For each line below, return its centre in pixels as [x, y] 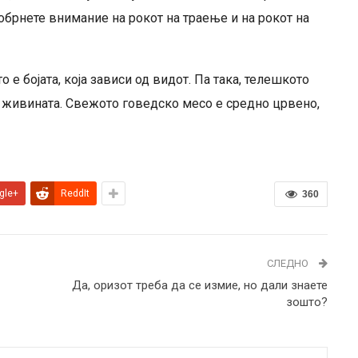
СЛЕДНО [288, 263]
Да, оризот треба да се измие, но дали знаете [199, 285]
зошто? [306, 302]
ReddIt [75, 193]
